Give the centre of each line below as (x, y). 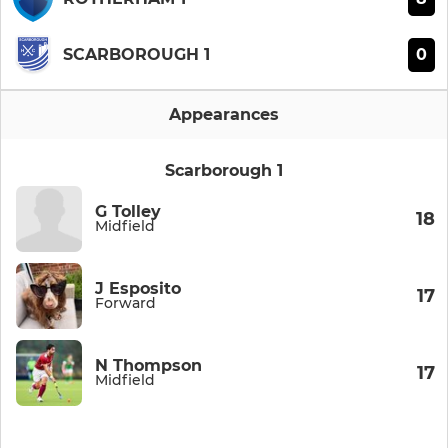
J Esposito (138, 289)
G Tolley (128, 212)
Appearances (224, 115)
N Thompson (148, 366)
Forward (125, 303)
